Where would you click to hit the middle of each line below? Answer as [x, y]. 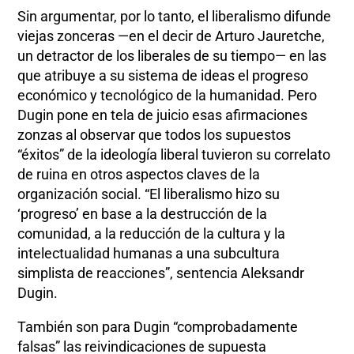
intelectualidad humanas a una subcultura [149, 254]
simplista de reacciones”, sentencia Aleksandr [161, 273]
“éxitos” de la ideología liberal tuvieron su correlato [174, 155]
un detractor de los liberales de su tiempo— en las [172, 56]
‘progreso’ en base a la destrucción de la [143, 214]
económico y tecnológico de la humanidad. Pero [168, 96]
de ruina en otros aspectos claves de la [139, 175]
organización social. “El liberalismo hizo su [149, 194]
